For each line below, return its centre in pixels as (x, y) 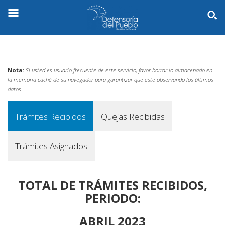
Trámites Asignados (51, 146)
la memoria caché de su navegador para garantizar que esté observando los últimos (110, 79)
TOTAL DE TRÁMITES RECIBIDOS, (113, 185)
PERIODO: (113, 198)
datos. (15, 89)
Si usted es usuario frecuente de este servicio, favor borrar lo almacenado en (119, 70)
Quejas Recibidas (133, 116)
